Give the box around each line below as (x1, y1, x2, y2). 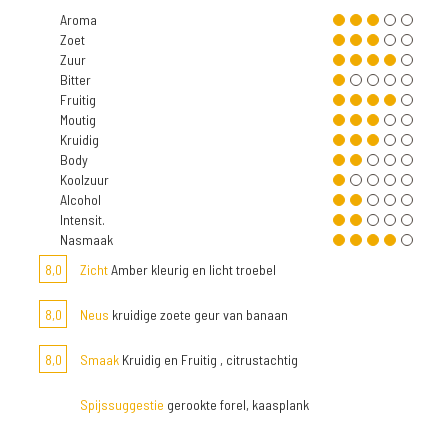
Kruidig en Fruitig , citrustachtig (119, 351, 298, 369)
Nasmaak (60, 231, 113, 249)
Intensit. (60, 211, 105, 229)
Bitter (60, 71, 91, 89)
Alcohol (60, 191, 101, 209)
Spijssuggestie (80, 396, 164, 414)
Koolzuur (60, 171, 109, 189)
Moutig (60, 111, 96, 129)
